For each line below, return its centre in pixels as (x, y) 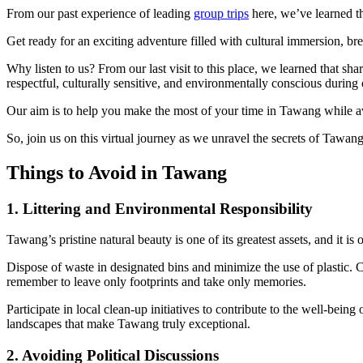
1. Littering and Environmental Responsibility (160, 208)
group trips (221, 13)
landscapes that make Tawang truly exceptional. (128, 324)
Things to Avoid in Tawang (117, 172)
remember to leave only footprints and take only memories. (156, 282)
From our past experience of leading (100, 13)
